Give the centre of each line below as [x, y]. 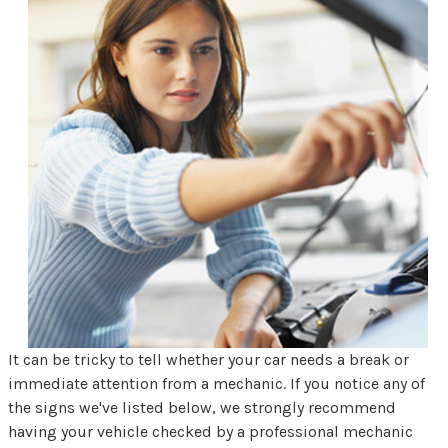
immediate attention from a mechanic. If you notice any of [216, 384]
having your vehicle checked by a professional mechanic [210, 432]
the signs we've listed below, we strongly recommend [202, 408]
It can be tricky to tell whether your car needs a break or [208, 360]
